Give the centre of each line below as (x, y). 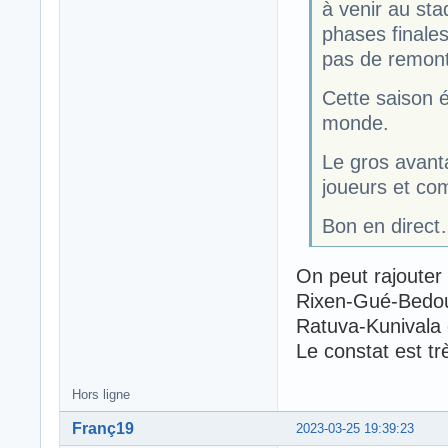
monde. (355, 123)
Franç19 (103, 429)
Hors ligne (101, 395)
